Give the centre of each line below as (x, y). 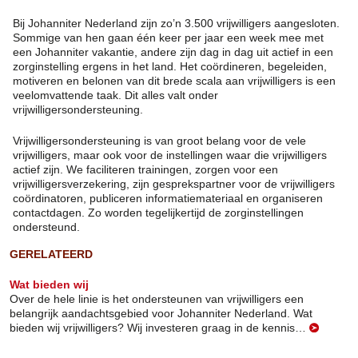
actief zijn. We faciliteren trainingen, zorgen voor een (145, 170)
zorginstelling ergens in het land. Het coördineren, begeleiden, (170, 67)
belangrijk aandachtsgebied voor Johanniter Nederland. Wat (161, 314)
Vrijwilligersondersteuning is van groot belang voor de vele (159, 141)
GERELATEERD (51, 255)
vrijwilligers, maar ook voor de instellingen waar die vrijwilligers (170, 155)
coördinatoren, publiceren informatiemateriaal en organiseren (168, 199)
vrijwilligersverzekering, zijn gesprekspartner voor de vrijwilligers (174, 184)
